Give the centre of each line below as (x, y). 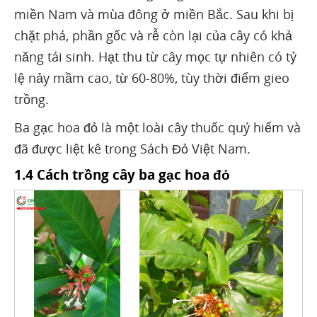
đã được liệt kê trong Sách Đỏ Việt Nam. (132, 148)
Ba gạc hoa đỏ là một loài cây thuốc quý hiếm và (157, 127)
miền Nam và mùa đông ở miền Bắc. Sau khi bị (154, 14)
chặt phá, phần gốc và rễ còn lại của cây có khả (153, 35)
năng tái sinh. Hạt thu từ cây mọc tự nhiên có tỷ (155, 56)
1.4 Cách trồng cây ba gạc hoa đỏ (122, 174)
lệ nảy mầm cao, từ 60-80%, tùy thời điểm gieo (152, 77)
